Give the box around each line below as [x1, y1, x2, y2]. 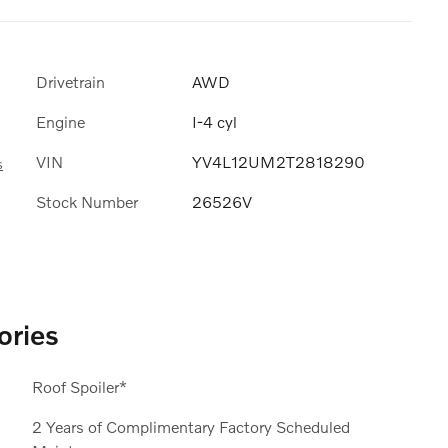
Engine [36, 112, 85, 132]
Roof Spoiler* [31, 376, 127, 396]
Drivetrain [36, 71, 105, 91]
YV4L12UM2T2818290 [192, 152, 365, 172]
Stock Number [36, 192, 138, 212]
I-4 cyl [192, 112, 237, 132]
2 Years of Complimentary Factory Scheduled [31, 416, 350, 436]
